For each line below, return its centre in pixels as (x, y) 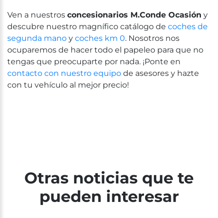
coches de (188, 26)
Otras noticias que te (109, 178)
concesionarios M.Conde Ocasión (134, 15)
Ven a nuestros (37, 15)
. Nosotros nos (152, 38)
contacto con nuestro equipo (64, 73)
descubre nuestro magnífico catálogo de (88, 26)
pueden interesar (109, 196)
